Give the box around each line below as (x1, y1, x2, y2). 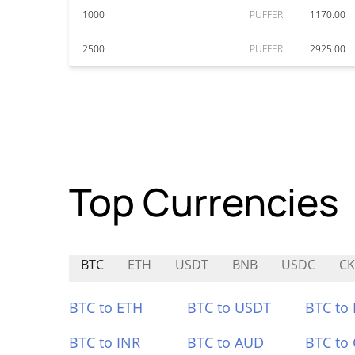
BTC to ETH (69, 298, 143, 317)
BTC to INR (69, 333, 140, 352)
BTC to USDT (186, 298, 271, 317)
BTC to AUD (186, 333, 264, 352)
